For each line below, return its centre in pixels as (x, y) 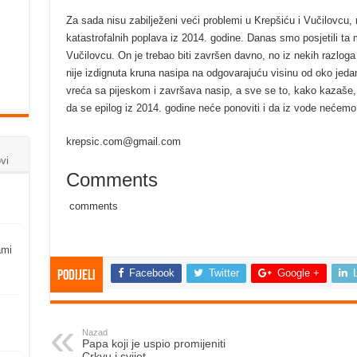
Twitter (224, 273)
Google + (298, 273)
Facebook (151, 273)
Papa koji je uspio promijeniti (153, 343)
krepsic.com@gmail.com (123, 141)
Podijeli (76, 276)
